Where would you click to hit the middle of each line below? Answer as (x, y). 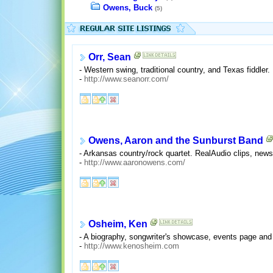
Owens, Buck (128, 8)
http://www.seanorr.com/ (126, 79)
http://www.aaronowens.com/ (134, 163)
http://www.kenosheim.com (131, 246)
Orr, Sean (109, 57)
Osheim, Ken (118, 224)
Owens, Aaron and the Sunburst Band (175, 141)
